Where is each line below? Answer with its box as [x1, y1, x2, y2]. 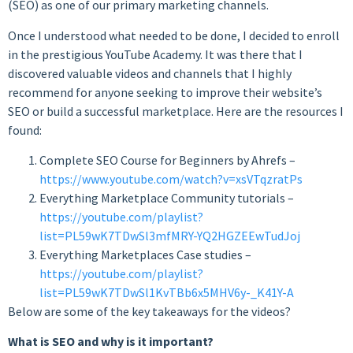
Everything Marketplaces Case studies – [39, 247, 251, 263]
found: [8, 121, 42, 138]
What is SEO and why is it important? [8, 333, 214, 350]
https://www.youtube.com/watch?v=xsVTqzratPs [39, 171, 303, 188]
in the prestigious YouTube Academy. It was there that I [8, 46, 303, 62]
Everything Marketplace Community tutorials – [39, 190, 294, 206]
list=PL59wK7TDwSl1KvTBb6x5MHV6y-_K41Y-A [39, 284, 294, 301]
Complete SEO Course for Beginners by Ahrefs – [39, 152, 295, 169]
